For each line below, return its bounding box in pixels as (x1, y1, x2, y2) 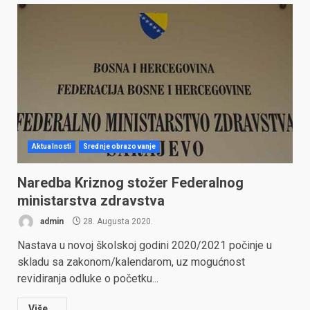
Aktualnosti (32, 143, 72, 150)
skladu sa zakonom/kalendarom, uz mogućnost (17, 255, 245, 268)
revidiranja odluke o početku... (17, 272, 158, 285)
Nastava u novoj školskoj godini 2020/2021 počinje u (17, 239, 272, 252)
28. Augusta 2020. (81, 216, 153, 226)
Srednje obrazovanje (83, 143, 156, 150)
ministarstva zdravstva (17, 192, 165, 209)
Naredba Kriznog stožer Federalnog (17, 174, 244, 191)
